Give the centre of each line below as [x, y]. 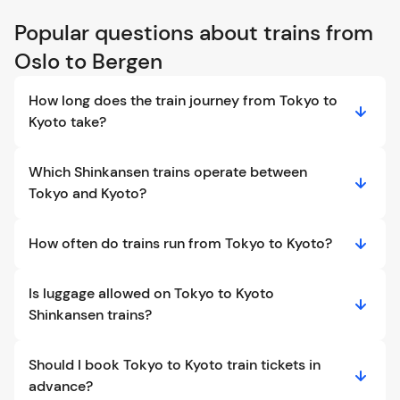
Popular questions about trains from [194, 33]
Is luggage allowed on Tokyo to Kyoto [151, 294]
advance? [61, 387]
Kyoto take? [67, 122]
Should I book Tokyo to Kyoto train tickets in [175, 365]
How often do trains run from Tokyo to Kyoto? [180, 244]
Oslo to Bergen [88, 62]
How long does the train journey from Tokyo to [183, 101]
